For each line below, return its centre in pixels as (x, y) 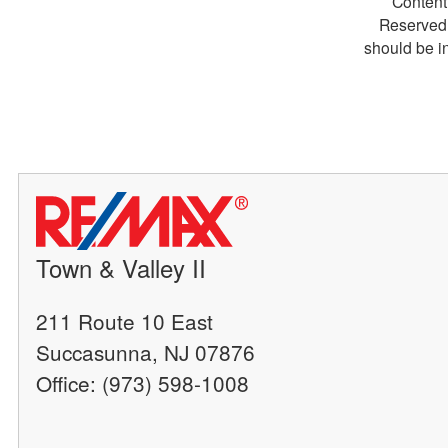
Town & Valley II (121, 267)
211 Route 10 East (125, 320)
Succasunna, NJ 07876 (146, 351)
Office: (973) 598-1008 (143, 382)
